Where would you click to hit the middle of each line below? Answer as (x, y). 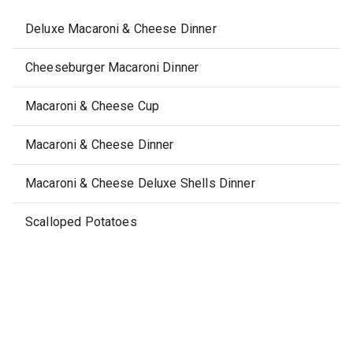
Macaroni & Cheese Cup (93, 106)
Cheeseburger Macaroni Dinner (112, 67)
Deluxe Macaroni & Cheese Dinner (121, 29)
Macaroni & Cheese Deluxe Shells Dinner (140, 183)
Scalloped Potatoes (81, 222)
